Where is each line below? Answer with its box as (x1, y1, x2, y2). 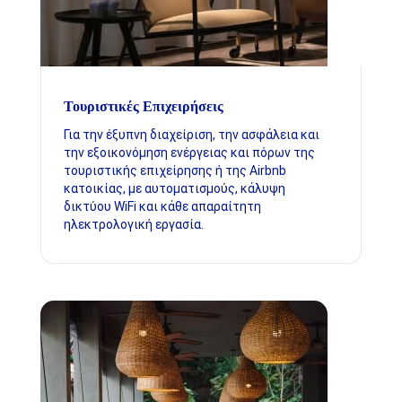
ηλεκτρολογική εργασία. (63, 216, 204, 232)
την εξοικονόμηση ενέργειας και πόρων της (63, 144, 315, 160)
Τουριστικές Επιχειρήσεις (63, 98, 223, 115)
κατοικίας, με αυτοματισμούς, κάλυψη (63, 180, 285, 196)
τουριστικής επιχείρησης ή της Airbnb (63, 162, 286, 178)
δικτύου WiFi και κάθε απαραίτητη (63, 198, 261, 214)
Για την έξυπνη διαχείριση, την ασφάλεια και (63, 127, 319, 142)
